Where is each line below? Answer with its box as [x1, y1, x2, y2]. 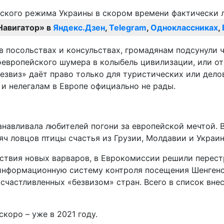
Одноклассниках [150, 22, 218, 33]
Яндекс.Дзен [53, 22, 105, 33]
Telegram [109, 22, 146, 33]
